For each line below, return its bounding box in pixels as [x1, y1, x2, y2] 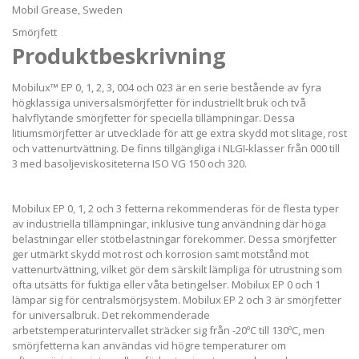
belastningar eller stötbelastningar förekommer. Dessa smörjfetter [12, 232, 337, 247]
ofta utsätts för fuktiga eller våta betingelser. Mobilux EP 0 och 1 [12, 277, 321, 292]
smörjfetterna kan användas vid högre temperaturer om [12, 338, 286, 353]
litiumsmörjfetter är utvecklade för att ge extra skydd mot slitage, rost [12, 126, 347, 141]
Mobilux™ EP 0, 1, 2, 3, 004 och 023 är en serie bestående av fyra [12, 80, 321, 95]
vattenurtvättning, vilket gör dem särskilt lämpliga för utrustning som [12, 262, 342, 277]
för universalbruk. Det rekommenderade [12, 308, 210, 323]
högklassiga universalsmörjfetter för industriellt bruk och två [12, 95, 306, 111]
